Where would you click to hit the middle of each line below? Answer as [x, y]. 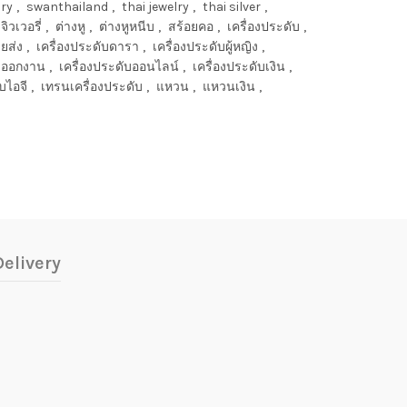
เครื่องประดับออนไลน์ [119, 67]
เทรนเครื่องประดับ [92, 87]
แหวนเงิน [229, 87]
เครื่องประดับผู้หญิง [205, 47]
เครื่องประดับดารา [88, 47]
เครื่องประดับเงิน [239, 67]
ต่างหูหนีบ [127, 27]
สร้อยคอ [191, 27]
